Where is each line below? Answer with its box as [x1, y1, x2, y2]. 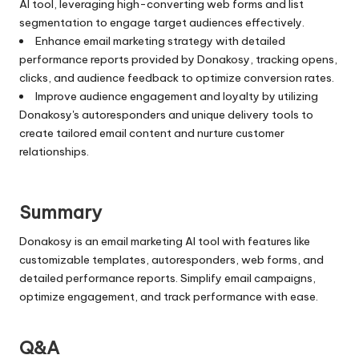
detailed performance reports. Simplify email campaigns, [19, 270, 316, 285]
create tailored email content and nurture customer [19, 125, 284, 140]
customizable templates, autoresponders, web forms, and [19, 252, 324, 267]
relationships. [19, 143, 89, 159]
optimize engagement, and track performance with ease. [19, 288, 318, 304]
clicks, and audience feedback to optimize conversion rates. [19, 70, 334, 85]
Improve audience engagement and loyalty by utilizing [34, 88, 318, 103]
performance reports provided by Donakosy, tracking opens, [19, 51, 337, 67]
